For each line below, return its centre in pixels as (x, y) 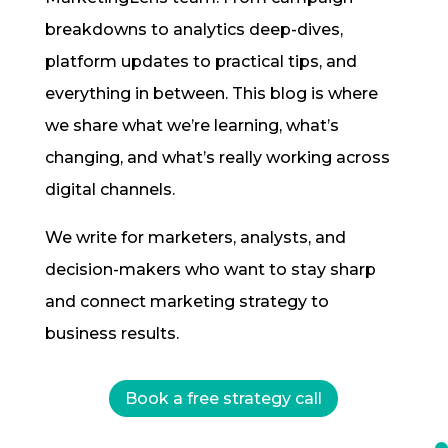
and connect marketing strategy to (186, 301)
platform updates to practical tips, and (200, 61)
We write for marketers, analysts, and (195, 237)
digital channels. (109, 189)
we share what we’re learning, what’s (191, 125)
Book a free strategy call (224, 398)
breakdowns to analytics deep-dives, (193, 29)
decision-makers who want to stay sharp (210, 269)
